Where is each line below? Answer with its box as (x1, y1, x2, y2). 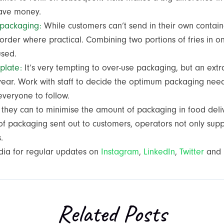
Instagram (101, 146, 139, 157)
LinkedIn (143, 146, 175, 157)
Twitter (179, 146, 204, 157)
